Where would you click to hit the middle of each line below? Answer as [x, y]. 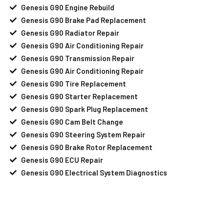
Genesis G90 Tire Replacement [73, 83]
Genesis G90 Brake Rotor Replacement [87, 147]
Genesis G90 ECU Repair [62, 160]
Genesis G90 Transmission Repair [77, 58]
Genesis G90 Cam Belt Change [72, 121]
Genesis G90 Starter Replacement [79, 96]
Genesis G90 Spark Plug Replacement [84, 109]
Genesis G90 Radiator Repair [70, 33]
